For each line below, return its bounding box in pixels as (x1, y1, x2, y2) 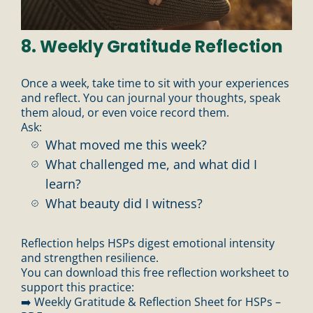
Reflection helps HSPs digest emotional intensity (21, 235, 275, 251)
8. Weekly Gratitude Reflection (21, 34, 283, 58)
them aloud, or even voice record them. (21, 104, 229, 120)
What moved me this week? (45, 136, 207, 153)
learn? (45, 175, 81, 192)
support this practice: (21, 279, 134, 295)
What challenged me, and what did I (45, 155, 257, 173)
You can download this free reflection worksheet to (21, 264, 289, 280)
